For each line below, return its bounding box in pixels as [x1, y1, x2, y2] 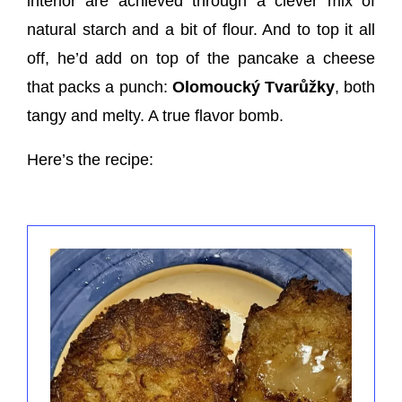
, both [334, 78, 376, 97]
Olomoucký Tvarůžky [171, 78, 335, 97]
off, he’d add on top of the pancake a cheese [27, 49, 375, 68]
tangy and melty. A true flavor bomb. [27, 107, 284, 126]
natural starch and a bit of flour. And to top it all [27, 21, 375, 39]
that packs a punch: [27, 78, 172, 97]
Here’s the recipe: [27, 151, 153, 170]
